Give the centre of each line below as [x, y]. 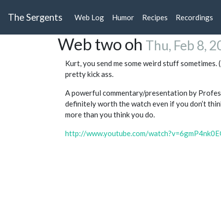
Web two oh [102, 44]
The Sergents [35, 17]
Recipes [155, 18]
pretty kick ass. [89, 74]
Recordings [194, 18]
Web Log [89, 18]
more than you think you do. [110, 115]
